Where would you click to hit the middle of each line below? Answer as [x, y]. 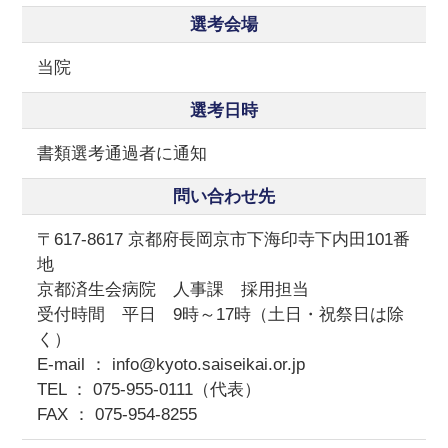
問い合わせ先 [224, 197]
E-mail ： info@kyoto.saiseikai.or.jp [171, 365]
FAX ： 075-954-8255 [117, 415]
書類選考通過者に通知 [122, 154]
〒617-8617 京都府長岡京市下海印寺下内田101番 [224, 240]
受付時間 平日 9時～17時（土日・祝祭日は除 [221, 315]
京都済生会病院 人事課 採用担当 [173, 290]
